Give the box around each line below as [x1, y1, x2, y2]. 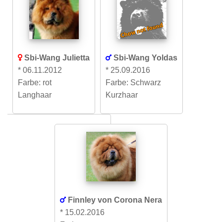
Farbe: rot [18, 78, 52, 87]
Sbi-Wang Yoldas [113, 54, 177, 62]
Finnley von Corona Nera [68, 196, 162, 204]
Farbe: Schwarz [106, 78, 161, 87]
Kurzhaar [106, 91, 138, 99]
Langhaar [18, 91, 52, 99]
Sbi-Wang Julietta [24, 54, 90, 62]
